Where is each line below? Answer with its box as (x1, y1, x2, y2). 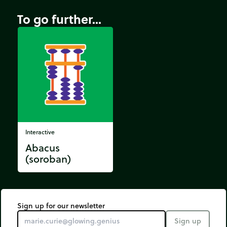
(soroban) (25, 151, 71, 166)
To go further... (17, 10, 101, 28)
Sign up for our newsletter (17, 200, 105, 211)
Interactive (25, 127, 55, 136)
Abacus (25, 140, 60, 155)
